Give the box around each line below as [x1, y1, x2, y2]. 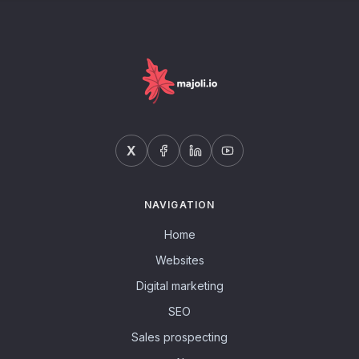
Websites [155, 253, 204, 267]
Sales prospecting [131, 330, 228, 344]
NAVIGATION [143, 199, 216, 211]
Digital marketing [135, 279, 224, 292]
